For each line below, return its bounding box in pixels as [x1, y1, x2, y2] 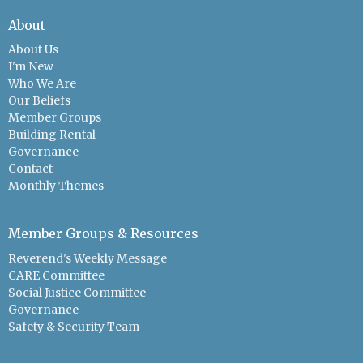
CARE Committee [8, 267, 105, 283]
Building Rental [8, 127, 96, 143]
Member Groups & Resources [8, 225, 199, 242]
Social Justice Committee [8, 284, 146, 300]
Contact [8, 161, 53, 177]
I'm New [8, 59, 53, 75]
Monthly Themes [8, 178, 104, 194]
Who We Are [8, 76, 76, 92]
